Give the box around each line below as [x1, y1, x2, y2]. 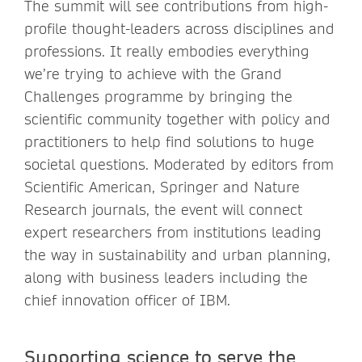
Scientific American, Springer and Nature [24, 177, 300, 196]
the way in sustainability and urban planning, [24, 245, 330, 264]
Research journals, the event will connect [24, 200, 302, 219]
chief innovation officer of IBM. [24, 290, 240, 309]
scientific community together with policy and [24, 109, 330, 128]
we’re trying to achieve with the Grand [24, 64, 282, 83]
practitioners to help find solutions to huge [24, 132, 314, 151]
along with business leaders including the [24, 267, 308, 287]
